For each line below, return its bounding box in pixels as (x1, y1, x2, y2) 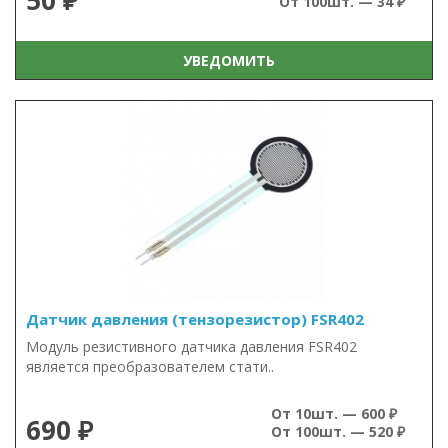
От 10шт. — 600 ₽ (271, 404, 397, 423)
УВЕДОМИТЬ (174, 50, 275, 70)
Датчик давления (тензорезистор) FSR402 (26, 309, 364, 329)
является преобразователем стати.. (26, 357, 274, 376)
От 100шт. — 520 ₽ (271, 422, 405, 441)
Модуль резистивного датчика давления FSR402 (26, 337, 357, 356)
